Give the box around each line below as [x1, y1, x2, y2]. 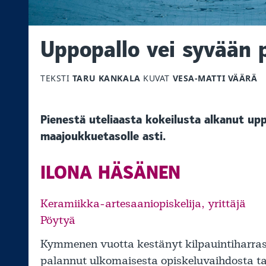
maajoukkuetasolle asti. [40, 128, 166, 145]
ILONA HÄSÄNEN [40, 160, 180, 186]
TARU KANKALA [72, 72, 141, 84]
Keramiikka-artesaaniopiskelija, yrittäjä [40, 197, 246, 211]
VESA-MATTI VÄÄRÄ [172, 72, 258, 84]
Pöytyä [40, 213, 75, 228]
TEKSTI [40, 72, 72, 84]
